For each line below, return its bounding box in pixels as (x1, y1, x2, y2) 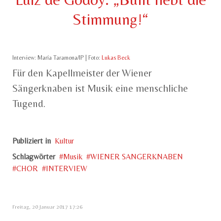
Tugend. (12, 98, 45, 110)
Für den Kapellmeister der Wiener (12, 67, 151, 79)
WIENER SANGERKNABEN (90, 152, 183, 162)
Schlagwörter (12, 152, 55, 162)
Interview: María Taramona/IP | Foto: (12, 54, 102, 62)
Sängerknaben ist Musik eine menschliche (12, 82, 188, 95)
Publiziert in (12, 136, 51, 146)
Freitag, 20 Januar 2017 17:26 (12, 204, 82, 210)
